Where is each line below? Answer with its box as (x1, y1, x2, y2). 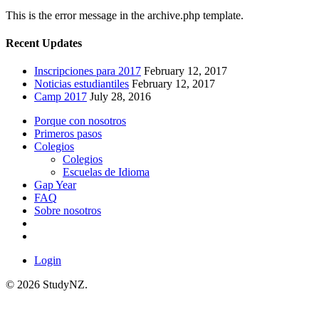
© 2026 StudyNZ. (6, 278, 88, 291)
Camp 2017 (34, 90, 87, 103)
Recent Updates (6, 37, 82, 50)
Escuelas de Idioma (63, 166, 150, 179)
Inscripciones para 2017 (34, 65, 141, 78)
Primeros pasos (34, 127, 102, 140)
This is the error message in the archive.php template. (6, 9, 244, 21)
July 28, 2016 (90, 90, 151, 103)
